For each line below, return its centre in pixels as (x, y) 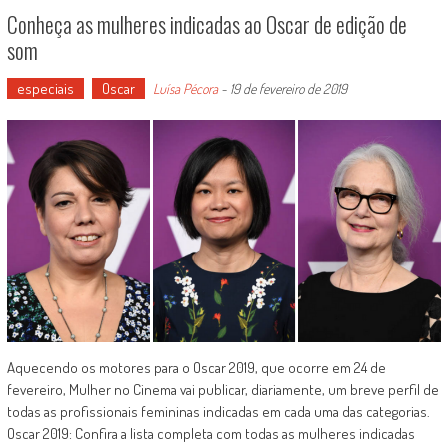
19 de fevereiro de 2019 (288, 89)
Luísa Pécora (185, 89)
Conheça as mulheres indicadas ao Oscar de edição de (206, 24)
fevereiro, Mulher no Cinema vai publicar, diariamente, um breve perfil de (222, 389)
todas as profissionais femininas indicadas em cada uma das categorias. (218, 411)
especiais (45, 89)
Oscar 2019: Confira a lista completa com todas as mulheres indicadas (210, 433)
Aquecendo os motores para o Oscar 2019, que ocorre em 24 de (196, 367)
